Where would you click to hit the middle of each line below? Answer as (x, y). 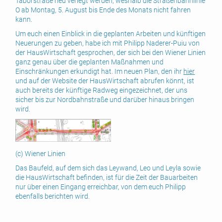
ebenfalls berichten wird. (55, 196)
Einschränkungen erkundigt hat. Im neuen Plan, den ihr (100, 71)
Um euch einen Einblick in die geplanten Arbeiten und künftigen (111, 33)
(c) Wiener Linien (41, 153)
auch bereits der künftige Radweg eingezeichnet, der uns (102, 90)
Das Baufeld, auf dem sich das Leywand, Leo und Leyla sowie (108, 168)
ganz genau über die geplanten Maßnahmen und (90, 62)
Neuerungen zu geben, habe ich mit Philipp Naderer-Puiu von (108, 43)
